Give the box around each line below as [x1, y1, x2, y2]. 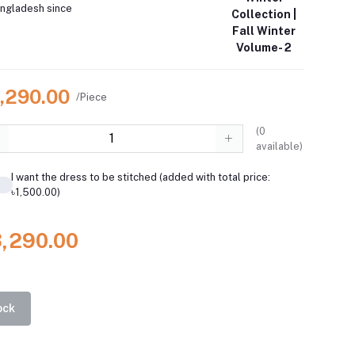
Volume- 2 [236, 41, 292, 55]
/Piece [76, 90, 108, 103]
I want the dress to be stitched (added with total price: [10, 171, 270, 184]
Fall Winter [232, 25, 296, 38]
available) [255, 140, 303, 153]
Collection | [231, 8, 297, 21]
